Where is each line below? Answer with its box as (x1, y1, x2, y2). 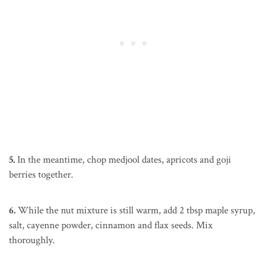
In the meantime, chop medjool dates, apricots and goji (15, 153, 231, 166)
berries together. (9, 167, 73, 181)
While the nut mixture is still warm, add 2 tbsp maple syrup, (15, 203, 255, 217)
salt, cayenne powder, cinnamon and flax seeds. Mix (9, 218, 213, 232)
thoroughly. (9, 233, 55, 247)
